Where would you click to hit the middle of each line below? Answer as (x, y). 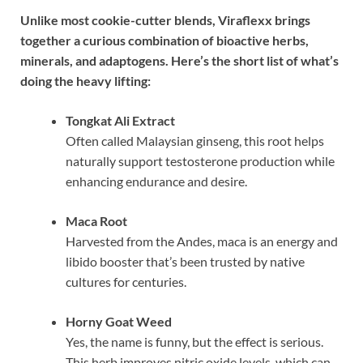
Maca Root (96, 221)
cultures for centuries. (126, 282)
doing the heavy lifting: (85, 81)
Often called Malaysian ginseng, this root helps (195, 141)
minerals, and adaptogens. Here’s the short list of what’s (179, 61)
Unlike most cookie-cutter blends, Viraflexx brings (165, 20)
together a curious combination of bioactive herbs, (164, 41)
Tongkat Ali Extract (120, 121)
